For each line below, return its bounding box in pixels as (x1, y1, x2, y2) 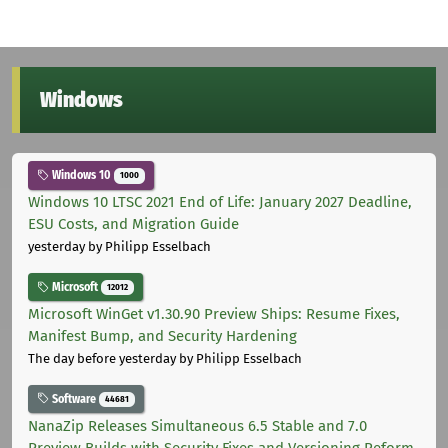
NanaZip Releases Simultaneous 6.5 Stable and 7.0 (28, 416, 367, 435)
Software (49, 391, 99, 406)
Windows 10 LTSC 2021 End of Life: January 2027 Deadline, (28, 193, 412, 212)
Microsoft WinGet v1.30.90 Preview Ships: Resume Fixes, (28, 304, 400, 323)
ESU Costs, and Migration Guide (28, 215, 239, 234)
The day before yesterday (28, 350, 176, 366)
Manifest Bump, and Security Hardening (28, 326, 297, 345)
